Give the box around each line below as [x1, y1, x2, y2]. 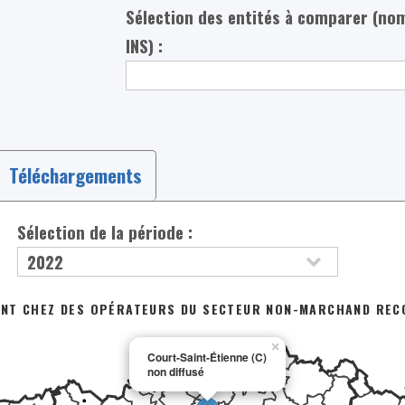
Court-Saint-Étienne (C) [146, 348, 267, 365]
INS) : [126, 33, 164, 58]
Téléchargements [8, 161, 142, 189]
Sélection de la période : [17, 219, 193, 244]
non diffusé [146, 363, 204, 380]
